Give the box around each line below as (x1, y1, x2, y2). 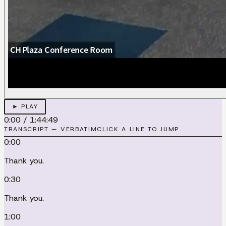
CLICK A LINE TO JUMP (97, 125, 179, 133)
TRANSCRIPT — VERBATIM (4, 125, 97, 133)
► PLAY (12, 102, 38, 111)
